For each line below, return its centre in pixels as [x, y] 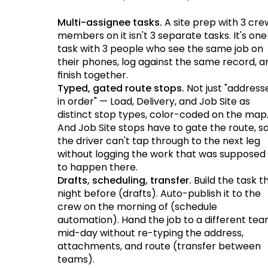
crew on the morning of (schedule [137, 206]
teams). [76, 259]
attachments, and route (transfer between [159, 246]
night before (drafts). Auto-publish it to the [159, 193]
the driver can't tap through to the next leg [159, 141]
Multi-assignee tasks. [110, 22]
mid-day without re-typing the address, [150, 233]
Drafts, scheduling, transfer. [124, 180]
